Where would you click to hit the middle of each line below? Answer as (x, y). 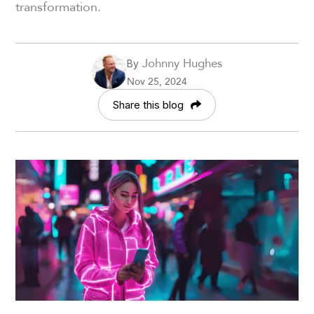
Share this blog (148, 104)
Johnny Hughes (180, 62)
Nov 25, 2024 (157, 81)
